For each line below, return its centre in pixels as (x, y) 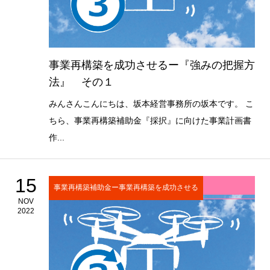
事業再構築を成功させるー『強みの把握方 (152, 65)
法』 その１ (81, 82)
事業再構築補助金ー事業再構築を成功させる (126, 188)
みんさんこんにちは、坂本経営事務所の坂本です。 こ (151, 103)
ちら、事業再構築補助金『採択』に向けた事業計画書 (150, 120)
